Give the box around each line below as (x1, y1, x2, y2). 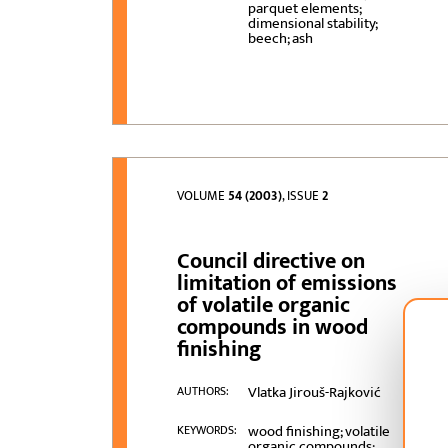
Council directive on (177, 243, 366, 281)
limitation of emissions (177, 265, 398, 303)
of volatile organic (177, 287, 351, 325)
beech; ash (247, 26, 313, 52)
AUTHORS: (177, 381, 230, 402)
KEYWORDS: (177, 420, 238, 441)
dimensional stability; (247, 11, 377, 37)
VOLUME (177, 185, 229, 208)
